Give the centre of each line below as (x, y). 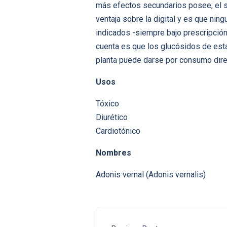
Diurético (112, 118)
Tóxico (107, 104)
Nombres (113, 153)
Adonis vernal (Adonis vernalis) (151, 175)
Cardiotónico (118, 131)
